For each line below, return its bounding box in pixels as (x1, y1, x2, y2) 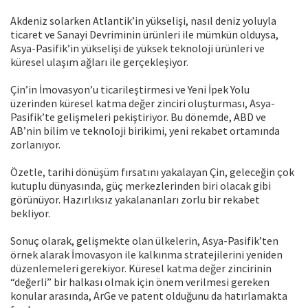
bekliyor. (10, 206, 50, 221)
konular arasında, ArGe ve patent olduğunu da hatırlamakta (10, 289, 287, 303)
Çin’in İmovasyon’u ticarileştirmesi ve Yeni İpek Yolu (10, 82, 250, 97)
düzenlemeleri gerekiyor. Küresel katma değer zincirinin (10, 261, 272, 276)
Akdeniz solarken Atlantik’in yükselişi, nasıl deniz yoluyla (10, 14, 276, 28)
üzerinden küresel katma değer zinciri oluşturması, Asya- (10, 96, 275, 111)
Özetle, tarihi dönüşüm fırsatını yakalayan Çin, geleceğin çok (10, 165, 294, 179)
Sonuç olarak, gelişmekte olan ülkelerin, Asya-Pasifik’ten (10, 234, 278, 248)
